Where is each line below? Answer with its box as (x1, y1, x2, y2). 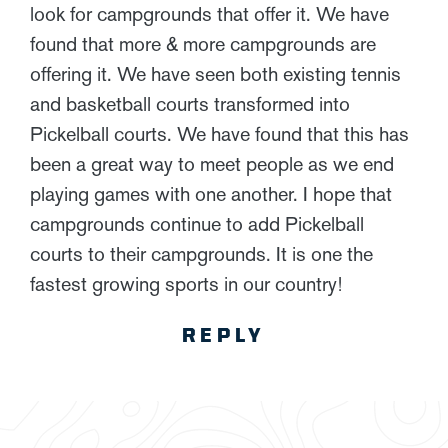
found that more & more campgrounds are (30, 31, 376, 56)
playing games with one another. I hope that (30, 181, 392, 206)
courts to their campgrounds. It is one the (30, 241, 373, 266)
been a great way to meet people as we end (30, 151, 394, 176)
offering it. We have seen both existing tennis (30, 61, 401, 86)
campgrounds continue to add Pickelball (30, 211, 364, 236)
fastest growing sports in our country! (30, 271, 342, 296)
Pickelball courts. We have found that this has (30, 121, 409, 146)
